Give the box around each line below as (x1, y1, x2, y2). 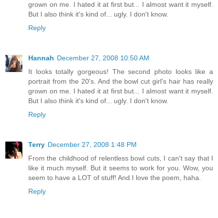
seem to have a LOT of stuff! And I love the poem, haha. (28, 174, 201, 182)
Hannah (28, 54, 54, 62)
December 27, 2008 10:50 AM (57, 54, 149, 62)
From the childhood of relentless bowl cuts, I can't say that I (28, 154, 213, 163)
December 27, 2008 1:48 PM (48, 141, 137, 149)
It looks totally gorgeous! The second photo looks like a (28, 68, 213, 76)
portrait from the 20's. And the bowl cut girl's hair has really (28, 77, 213, 86)
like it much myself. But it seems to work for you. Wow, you (28, 164, 213, 172)
